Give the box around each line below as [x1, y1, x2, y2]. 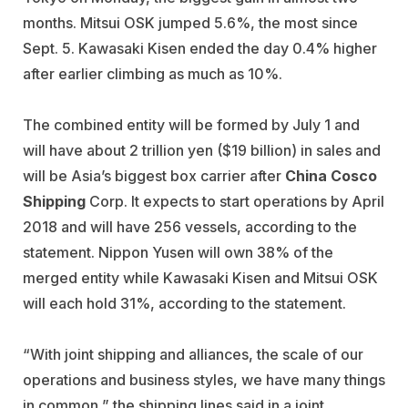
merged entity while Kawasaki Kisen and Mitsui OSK [23, 268, 378, 287]
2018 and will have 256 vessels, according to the [23, 217, 357, 236]
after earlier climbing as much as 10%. [23, 64, 282, 83]
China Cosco [285, 166, 377, 185]
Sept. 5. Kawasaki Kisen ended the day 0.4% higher [23, 38, 377, 57]
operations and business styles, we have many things [23, 370, 385, 389]
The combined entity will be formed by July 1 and [23, 115, 360, 134]
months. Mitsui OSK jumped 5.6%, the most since [23, 13, 358, 32]
